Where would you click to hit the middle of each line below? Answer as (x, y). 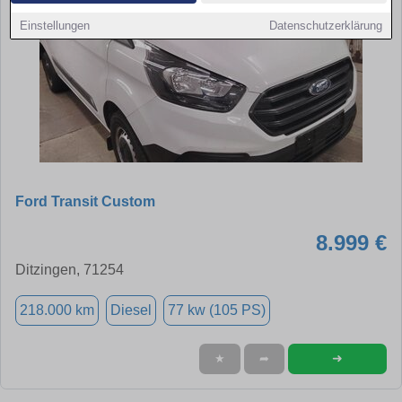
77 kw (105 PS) (217, 310)
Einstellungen (55, 26)
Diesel (131, 310)
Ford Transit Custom (85, 201)
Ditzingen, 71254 (70, 269)
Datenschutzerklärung (325, 26)
